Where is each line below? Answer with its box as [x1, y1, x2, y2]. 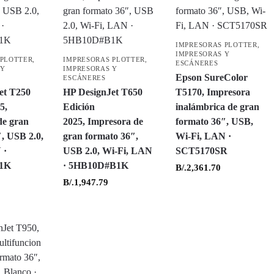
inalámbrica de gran [176, 102, 260, 112]
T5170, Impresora [176, 87, 251, 97]
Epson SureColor [176, 72, 248, 83]
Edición [63, 102, 95, 112]
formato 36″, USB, [176, 116, 254, 127]
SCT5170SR [176, 146, 228, 156]
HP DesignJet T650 [63, 87, 143, 97]
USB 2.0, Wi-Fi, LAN [63, 146, 153, 156]
